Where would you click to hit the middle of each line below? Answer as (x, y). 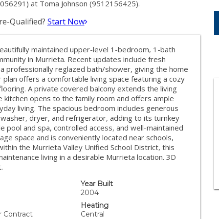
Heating (95, 205)
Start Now (66, 22)
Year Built (97, 184)
